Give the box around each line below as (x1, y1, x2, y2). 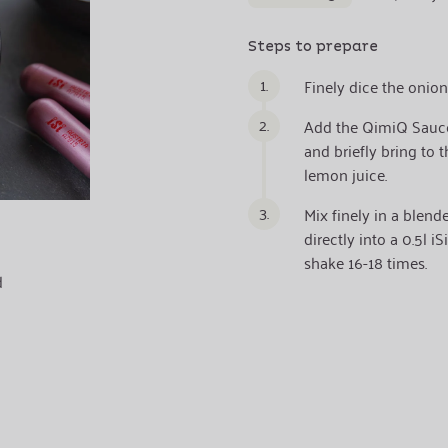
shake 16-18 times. (303, 248, 427, 276)
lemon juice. (303, 160, 387, 188)
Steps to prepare (247, 38, 378, 55)
